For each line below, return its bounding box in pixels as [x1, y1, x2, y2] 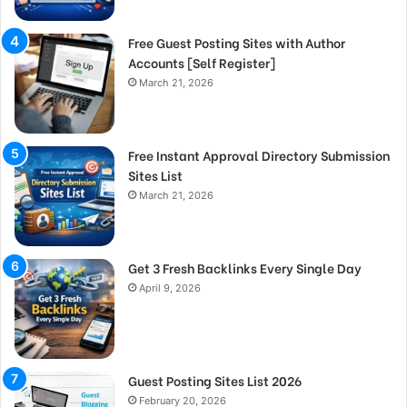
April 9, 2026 [139, 281, 201, 294]
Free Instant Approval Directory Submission [128, 144, 390, 164]
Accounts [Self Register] [128, 52, 275, 72]
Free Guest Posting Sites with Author [128, 32, 345, 52]
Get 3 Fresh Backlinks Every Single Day [128, 257, 362, 277]
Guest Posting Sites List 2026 [128, 370, 302, 390]
